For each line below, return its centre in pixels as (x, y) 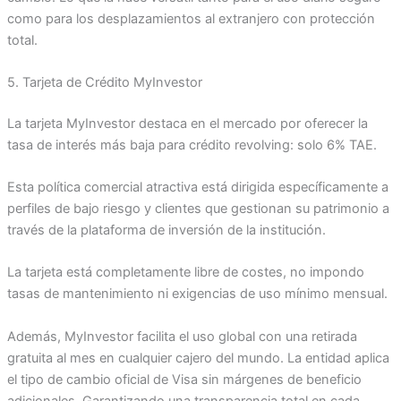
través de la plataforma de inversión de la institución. (166, 230)
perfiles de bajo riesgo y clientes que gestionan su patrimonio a (198, 209)
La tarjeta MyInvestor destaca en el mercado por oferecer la (187, 123)
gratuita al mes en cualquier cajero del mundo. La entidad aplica (198, 358)
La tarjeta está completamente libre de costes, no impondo (185, 273)
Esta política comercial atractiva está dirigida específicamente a (197, 188)
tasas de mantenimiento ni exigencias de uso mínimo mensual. (197, 294)
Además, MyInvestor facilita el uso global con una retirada (182, 336)
